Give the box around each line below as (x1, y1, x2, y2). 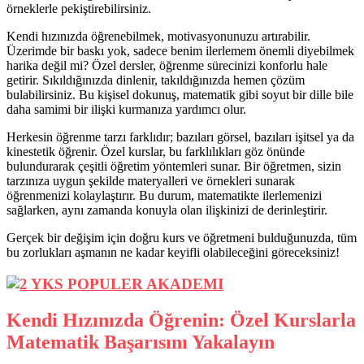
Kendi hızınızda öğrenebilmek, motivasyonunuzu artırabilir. (6, 29, 310, 44)
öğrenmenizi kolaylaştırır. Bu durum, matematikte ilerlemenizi (6, 188, 322, 203)
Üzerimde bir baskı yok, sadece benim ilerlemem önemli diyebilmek (6, 44, 354, 58)
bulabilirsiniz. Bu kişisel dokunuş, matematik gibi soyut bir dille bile (6, 88, 353, 102)
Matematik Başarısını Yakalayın (6, 331, 275, 353)
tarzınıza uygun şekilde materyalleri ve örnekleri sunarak (6, 174, 295, 188)
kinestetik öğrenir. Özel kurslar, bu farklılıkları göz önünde (6, 145, 305, 159)
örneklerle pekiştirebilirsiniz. (6, 2, 151, 16)
